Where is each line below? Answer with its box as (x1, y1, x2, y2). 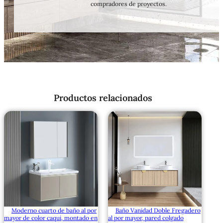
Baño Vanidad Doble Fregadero (115, 206, 201, 214)
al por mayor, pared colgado (108, 214, 184, 222)
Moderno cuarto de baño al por (11, 206, 97, 214)
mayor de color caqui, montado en (4, 214, 98, 222)
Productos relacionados (53, 92, 152, 104)
